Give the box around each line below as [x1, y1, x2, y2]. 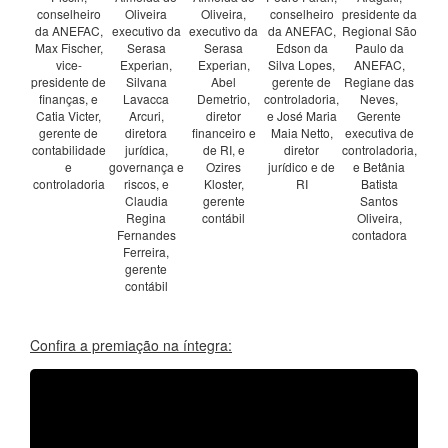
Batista [360, 174, 398, 192]
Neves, [360, 89, 399, 107]
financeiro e [191, 123, 256, 141]
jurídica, [124, 140, 168, 158]
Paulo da [354, 38, 404, 56]
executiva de [344, 123, 414, 141]
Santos [360, 191, 399, 209]
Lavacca [123, 89, 170, 107]
